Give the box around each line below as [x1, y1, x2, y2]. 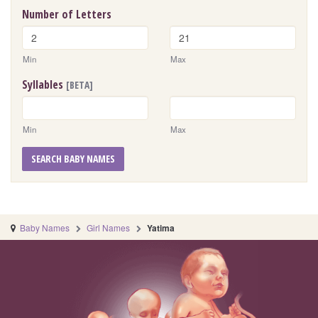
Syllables [22, 77, 66, 93]
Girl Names [87, 221, 131, 234]
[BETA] [66, 78, 93, 92]
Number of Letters [22, 6, 111, 23]
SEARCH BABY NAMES [31, 152, 115, 166]
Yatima [147, 221, 175, 235]
